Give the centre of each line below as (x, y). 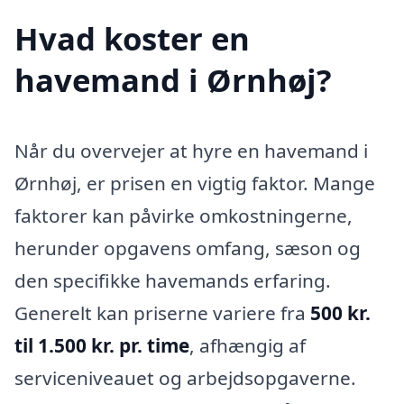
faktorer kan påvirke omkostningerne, (184, 216)
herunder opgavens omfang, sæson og (188, 248)
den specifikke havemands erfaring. (173, 281)
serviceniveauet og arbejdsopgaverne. (185, 378)
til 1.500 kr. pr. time (102, 346)
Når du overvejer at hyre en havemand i (191, 151)
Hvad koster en (132, 39)
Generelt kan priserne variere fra (162, 313)
